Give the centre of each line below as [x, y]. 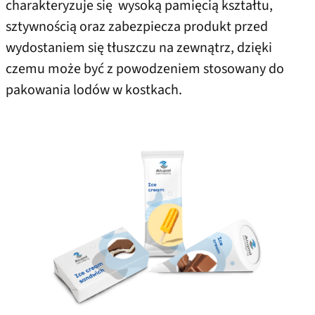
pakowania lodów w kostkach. [95, 90]
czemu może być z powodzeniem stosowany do [145, 69]
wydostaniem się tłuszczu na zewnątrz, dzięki [139, 48]
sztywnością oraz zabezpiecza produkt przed [137, 27]
